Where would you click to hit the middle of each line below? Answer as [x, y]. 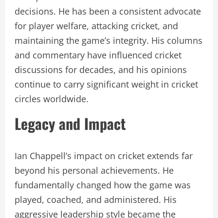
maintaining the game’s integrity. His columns [109, 40]
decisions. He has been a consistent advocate [108, 11]
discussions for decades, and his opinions [101, 69]
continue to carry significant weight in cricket [106, 84]
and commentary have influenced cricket [98, 55]
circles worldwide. [52, 99]
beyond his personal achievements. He [94, 170]
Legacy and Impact [70, 123]
